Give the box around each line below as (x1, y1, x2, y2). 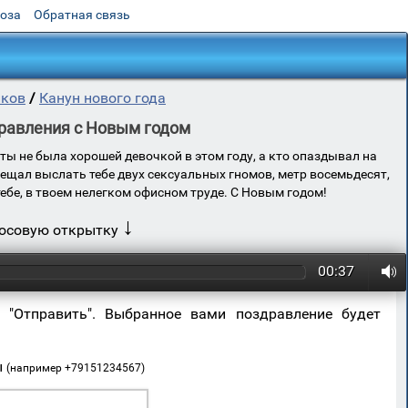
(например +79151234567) (6, 362, 146, 374)
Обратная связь (34, 7, 130, 22)
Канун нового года (39, 89, 166, 107)
